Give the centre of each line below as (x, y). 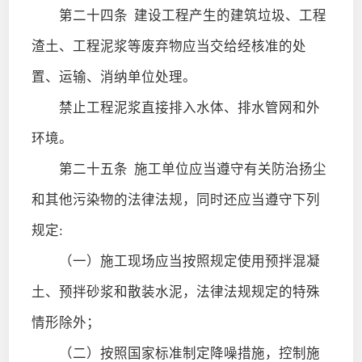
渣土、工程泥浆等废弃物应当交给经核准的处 (168, 46)
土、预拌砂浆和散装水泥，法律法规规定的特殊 (175, 292)
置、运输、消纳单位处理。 (114, 77)
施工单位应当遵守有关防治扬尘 (227, 169)
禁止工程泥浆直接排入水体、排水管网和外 (175, 107)
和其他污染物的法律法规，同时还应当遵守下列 (175, 200)
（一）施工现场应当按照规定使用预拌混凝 (175, 261)
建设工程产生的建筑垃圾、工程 (227, 15)
